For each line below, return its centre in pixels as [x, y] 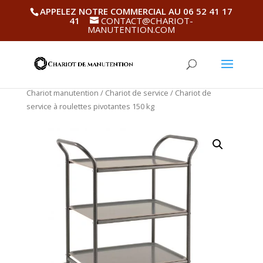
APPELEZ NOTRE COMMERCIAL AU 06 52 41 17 [136, 11]
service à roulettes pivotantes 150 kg [90, 106]
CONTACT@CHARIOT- [147, 21]
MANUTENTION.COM [131, 30]
